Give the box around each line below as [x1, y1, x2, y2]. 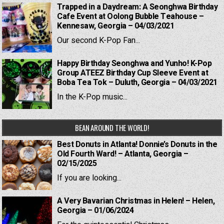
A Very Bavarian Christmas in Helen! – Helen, [57, 194, 215, 207]
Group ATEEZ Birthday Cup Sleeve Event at [57, 66, 208, 79]
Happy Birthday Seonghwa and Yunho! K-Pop [57, 57, 212, 69]
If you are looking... [57, 171, 122, 184]
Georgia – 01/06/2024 [57, 204, 134, 216]
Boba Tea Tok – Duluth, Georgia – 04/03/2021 [57, 76, 217, 88]
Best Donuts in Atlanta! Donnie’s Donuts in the [57, 138, 217, 150]
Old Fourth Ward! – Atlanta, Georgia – [57, 147, 188, 160]
